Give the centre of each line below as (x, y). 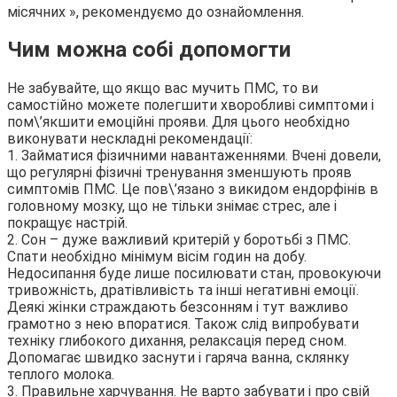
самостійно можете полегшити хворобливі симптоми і (191, 105)
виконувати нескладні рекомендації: (130, 139)
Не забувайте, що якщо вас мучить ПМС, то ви (163, 89)
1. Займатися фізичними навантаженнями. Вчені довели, (194, 156)
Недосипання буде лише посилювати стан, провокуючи (194, 274)
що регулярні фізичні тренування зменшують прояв (179, 173)
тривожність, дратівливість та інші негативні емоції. (183, 291)
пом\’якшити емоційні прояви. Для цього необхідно (179, 122)
